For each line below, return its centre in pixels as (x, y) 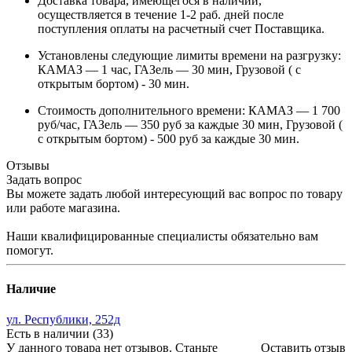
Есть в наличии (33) (60, 334)
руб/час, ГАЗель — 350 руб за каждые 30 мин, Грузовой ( (190, 124)
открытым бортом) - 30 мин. (114, 83)
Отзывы (28, 165)
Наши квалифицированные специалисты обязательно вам (162, 236)
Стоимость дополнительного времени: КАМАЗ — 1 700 (189, 110)
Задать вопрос (44, 179)
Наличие (31, 288)
